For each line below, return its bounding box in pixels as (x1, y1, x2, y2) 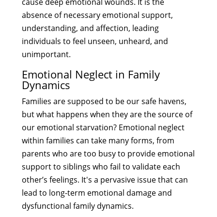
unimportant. (21, 48, 71, 60)
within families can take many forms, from (21, 135, 174, 146)
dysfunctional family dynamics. (21, 200, 134, 211)
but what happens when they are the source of (21, 108, 192, 120)
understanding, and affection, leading (21, 22, 159, 33)
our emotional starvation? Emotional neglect (21, 122, 185, 133)
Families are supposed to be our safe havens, (21, 95, 186, 107)
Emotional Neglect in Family (21, 66, 160, 81)
